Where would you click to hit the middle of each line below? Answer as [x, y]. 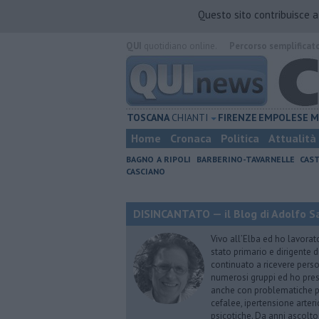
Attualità [292, 138]
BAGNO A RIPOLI [159, 159]
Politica [240, 138]
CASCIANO [146, 171]
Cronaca [191, 138]
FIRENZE [237, 117]
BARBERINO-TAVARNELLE [245, 159]
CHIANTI [190, 117]
